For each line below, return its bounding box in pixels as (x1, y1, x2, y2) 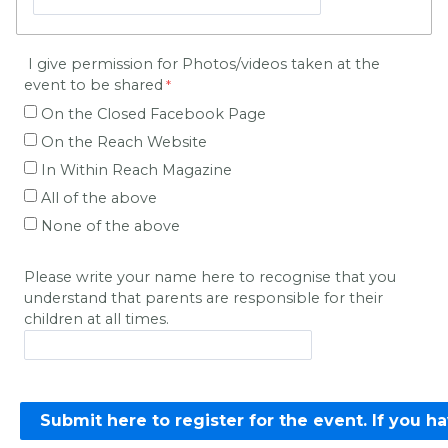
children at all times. (24, 310, 169, 329)
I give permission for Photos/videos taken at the (24, 55, 380, 74)
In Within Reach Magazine (41, 161, 232, 180)
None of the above (41, 217, 180, 236)
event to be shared (24, 76, 163, 95)
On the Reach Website (41, 133, 207, 152)
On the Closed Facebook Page (41, 105, 266, 124)
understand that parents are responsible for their (24, 289, 383, 308)
